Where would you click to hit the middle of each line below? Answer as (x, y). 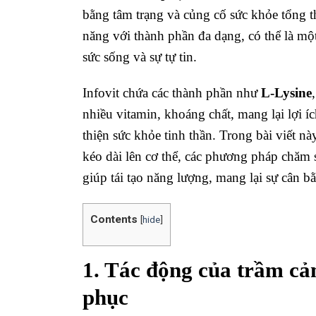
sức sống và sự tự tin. (140, 57)
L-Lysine (286, 93)
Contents (114, 219)
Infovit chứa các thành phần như (172, 93)
